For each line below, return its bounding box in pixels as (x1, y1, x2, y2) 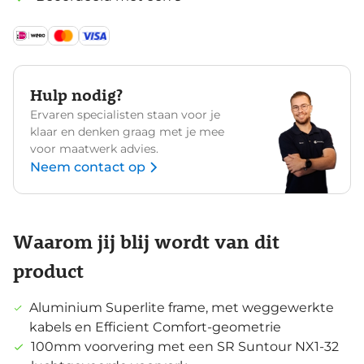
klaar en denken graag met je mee (30, 124, 224, 140)
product (13, 258, 84, 284)
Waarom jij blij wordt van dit (13, 228, 279, 254)
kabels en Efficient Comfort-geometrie (28, 319, 281, 336)
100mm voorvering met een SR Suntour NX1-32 (30, 339, 339, 355)
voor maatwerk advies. (30, 141, 158, 157)
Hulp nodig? (30, 83, 123, 106)
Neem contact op (30, 159, 145, 175)
